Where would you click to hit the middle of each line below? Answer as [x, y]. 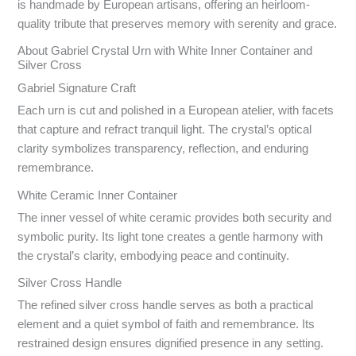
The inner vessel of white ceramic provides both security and [175, 217]
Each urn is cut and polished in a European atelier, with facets [176, 111]
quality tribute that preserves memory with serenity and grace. [178, 24]
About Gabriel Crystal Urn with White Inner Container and [165, 51]
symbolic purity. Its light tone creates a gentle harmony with [170, 236]
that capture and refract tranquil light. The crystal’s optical [165, 130]
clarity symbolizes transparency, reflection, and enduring [163, 149]
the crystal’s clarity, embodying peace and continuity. [154, 255]
